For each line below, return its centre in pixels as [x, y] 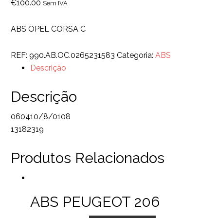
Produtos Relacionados [88, 158]
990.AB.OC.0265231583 [72, 55]
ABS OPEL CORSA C [48, 29]
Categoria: [136, 55]
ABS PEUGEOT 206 [95, 202]
